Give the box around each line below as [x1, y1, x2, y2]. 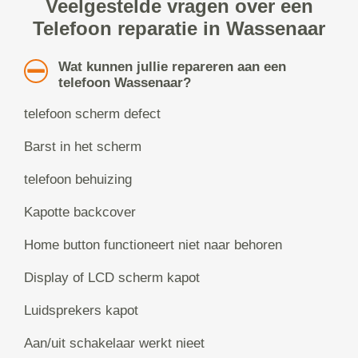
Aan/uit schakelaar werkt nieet [24, 336, 205, 352]
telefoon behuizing [24, 172, 132, 188]
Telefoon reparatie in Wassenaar [33, 18, 325, 40]
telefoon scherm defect [24, 106, 161, 122]
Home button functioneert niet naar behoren [24, 237, 282, 253]
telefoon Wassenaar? [58, 75, 191, 91]
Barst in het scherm [24, 139, 141, 155]
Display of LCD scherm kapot [24, 270, 200, 286]
